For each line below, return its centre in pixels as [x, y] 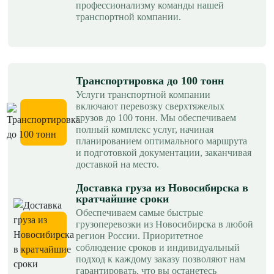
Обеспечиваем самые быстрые [139, 212]
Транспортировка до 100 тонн [150, 80]
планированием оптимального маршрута [161, 141]
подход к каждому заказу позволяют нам [161, 259]
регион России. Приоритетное [139, 235]
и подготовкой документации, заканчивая [164, 152]
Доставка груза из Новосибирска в [162, 187]
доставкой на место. [117, 164]
